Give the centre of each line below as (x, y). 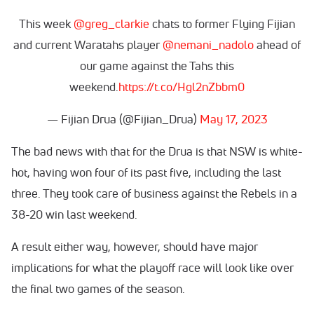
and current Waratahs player (88, 45)
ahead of (277, 45)
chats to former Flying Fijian (222, 24)
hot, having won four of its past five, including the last (146, 172)
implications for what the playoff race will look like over (152, 268)
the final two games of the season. (98, 289)
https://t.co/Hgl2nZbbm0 (182, 87)
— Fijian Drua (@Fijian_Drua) (123, 119)
